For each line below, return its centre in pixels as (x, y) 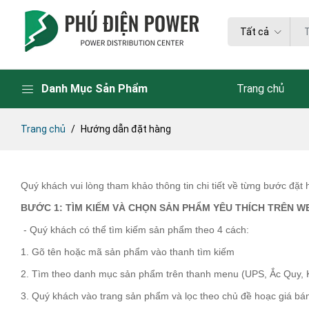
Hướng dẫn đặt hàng (126, 129)
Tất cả (255, 32)
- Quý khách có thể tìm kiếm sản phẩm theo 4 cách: (135, 230)
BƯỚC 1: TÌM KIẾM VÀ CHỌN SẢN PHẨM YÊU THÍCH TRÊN (159, 208)
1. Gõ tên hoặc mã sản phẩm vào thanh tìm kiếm (128, 252)
